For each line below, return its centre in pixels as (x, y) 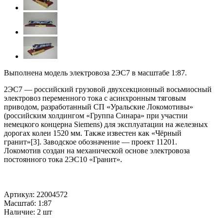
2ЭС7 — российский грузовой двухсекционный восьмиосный (108, 90)
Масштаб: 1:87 (28, 203)
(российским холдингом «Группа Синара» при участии (96, 116)
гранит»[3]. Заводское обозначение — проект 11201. (91, 142)
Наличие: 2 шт (28, 212)
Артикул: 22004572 (36, 195)
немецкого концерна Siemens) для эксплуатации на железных (106, 125)
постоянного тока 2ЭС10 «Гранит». (63, 160)
